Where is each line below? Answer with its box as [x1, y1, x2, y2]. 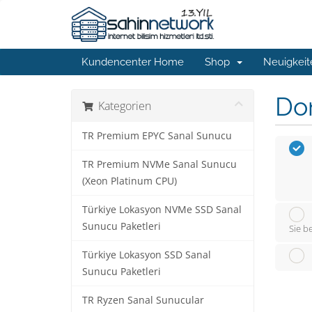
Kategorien [93, 98, 151, 114]
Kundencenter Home [81, 56, 184, 68]
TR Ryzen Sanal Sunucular [82, 294, 204, 306]
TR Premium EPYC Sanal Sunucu [82, 130, 232, 142]
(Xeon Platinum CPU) [82, 175, 177, 187]
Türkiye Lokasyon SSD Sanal [82, 249, 211, 261]
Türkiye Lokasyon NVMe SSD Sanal [82, 203, 242, 216]
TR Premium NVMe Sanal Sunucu [82, 158, 237, 171]
